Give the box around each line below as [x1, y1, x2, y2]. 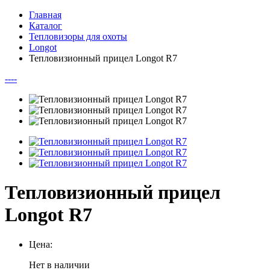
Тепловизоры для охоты [29, 31, 127, 42]
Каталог [29, 20, 62, 31]
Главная [29, 10, 61, 20]
